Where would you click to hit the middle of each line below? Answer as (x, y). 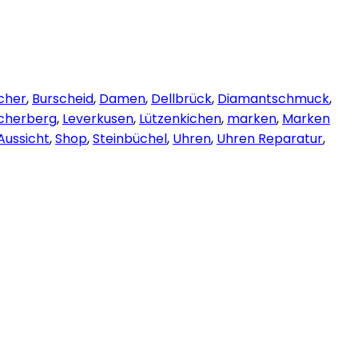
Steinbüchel (130, 138)
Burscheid (63, 98)
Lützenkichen (180, 118)
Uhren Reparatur (270, 138)
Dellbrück (181, 98)
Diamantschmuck (273, 98)
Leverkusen (98, 118)
